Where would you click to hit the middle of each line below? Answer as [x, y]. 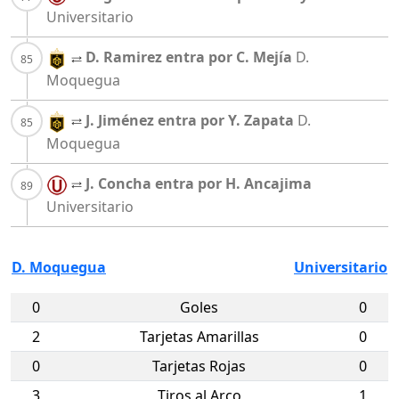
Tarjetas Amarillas [199, 336]
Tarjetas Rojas [199, 366]
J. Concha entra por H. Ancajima [199, 183]
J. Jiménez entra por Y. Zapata [190, 121]
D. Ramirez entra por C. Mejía [189, 57]
